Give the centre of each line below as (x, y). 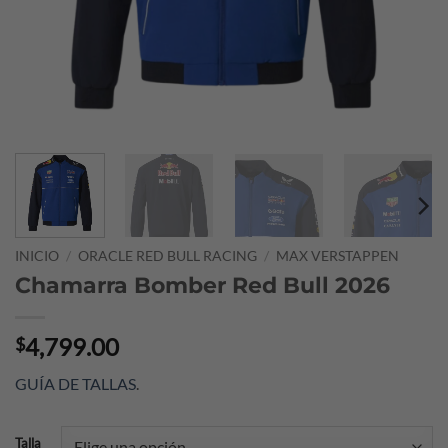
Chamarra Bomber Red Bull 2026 (202, 284)
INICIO (37, 255)
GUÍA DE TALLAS (75, 383)
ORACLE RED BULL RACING (168, 255)
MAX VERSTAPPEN (338, 255)
